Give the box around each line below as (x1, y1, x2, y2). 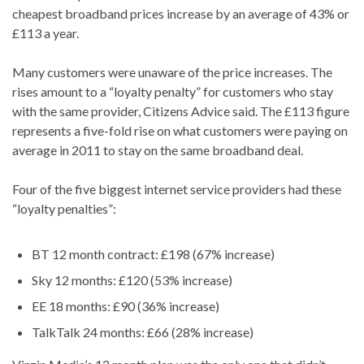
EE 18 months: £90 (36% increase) (32, 298, 219, 314)
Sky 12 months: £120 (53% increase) (32, 272, 232, 288)
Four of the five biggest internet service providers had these (12, 181, 341, 197)
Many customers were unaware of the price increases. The (12, 64, 332, 80)
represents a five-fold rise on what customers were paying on (12, 123, 348, 139)
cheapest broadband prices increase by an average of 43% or (12, 6, 349, 22)
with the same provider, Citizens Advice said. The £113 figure (12, 103, 349, 119)
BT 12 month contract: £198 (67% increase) (32, 246, 275, 262)
